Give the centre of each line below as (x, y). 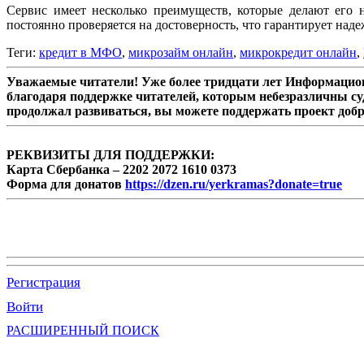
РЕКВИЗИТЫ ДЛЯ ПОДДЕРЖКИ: (110, 154)
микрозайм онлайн (181, 52)
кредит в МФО (80, 52)
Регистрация (43, 282)
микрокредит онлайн (298, 52)
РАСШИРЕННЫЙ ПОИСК (83, 330)
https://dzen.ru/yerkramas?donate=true (234, 184)
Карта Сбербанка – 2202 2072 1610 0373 (121, 169)
